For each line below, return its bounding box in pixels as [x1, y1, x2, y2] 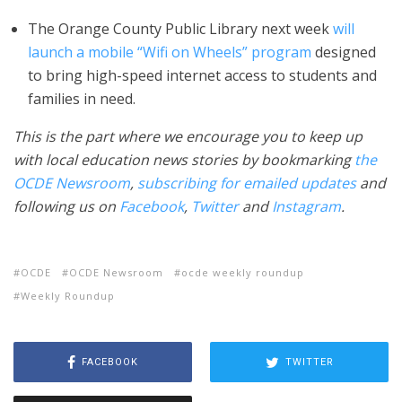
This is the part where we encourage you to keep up [13, 127, 363, 146]
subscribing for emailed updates [137, 173, 356, 193]
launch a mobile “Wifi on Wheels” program [28, 42, 311, 62]
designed [311, 42, 376, 62]
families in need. [28, 89, 135, 109]
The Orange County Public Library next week [28, 19, 333, 39]
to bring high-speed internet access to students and [28, 66, 377, 85]
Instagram [272, 197, 341, 216]
